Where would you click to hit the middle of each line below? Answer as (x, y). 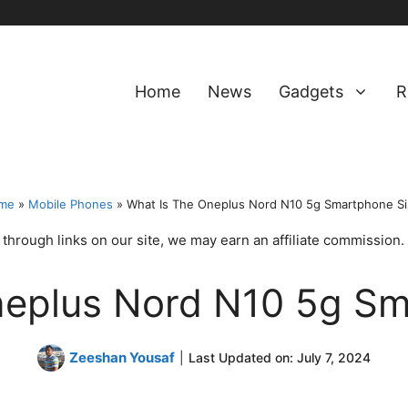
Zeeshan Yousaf (122, 357)
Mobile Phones (71, 204)
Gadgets (311, 92)
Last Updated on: (243, 358)
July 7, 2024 (334, 358)
